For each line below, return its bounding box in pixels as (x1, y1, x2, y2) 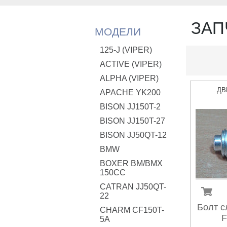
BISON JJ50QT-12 (100, 131, 167, 139)
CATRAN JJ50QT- (100, 182, 166, 191)
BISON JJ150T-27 (100, 117, 165, 125)
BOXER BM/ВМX (100, 159, 163, 168)
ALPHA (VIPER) (100, 74, 159, 83)
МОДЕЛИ (95, 26, 141, 37)
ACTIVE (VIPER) (100, 60, 162, 68)
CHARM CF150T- (100, 206, 164, 214)
